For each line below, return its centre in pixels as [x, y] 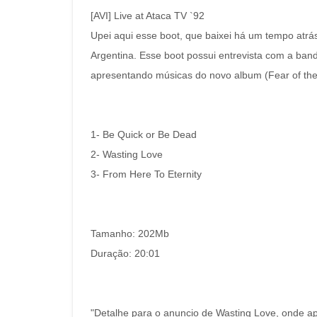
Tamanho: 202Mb [130, 234]
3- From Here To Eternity [146, 174]
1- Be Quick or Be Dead [144, 134]
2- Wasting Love [127, 154]
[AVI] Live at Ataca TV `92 [148, 16]
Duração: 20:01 [125, 253]
